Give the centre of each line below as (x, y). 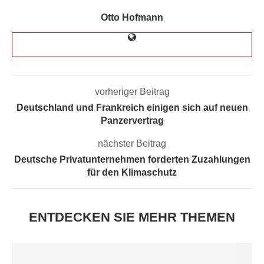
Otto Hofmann (132, 17)
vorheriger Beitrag (132, 91)
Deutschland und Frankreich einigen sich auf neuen (132, 107)
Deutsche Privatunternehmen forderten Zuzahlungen (132, 159)
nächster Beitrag (132, 143)
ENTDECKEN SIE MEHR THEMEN (132, 217)
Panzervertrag (132, 120)
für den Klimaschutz (132, 172)
